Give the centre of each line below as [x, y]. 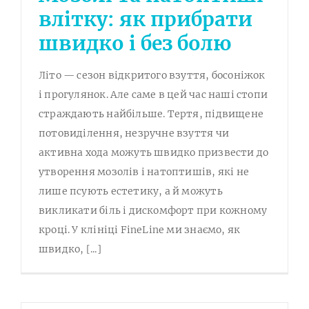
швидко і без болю [135, 43]
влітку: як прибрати [146, 19]
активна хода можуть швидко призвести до [154, 152]
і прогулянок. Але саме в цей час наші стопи [153, 94]
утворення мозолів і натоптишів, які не [144, 171]
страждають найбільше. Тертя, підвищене [151, 113]
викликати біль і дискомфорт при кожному [153, 210]
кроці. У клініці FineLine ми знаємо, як [140, 229]
